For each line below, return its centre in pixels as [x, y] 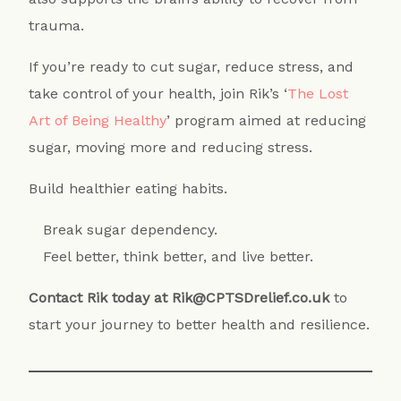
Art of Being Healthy [98, 121]
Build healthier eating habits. [128, 189]
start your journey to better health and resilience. [200, 325]
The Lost [318, 94]
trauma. [57, 26]
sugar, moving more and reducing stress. [173, 148]
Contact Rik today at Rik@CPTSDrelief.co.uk [179, 298]
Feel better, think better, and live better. [179, 257]
